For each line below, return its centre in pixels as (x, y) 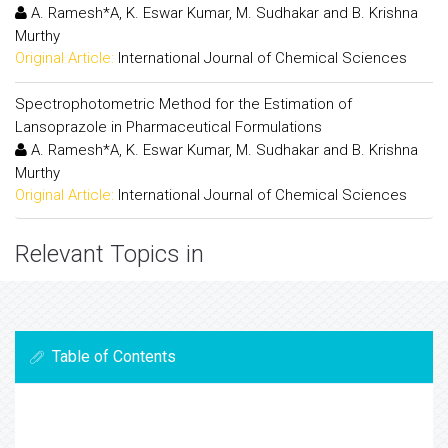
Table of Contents (114, 356)
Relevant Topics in (109, 254)
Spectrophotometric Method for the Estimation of (183, 103)
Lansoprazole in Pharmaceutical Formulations (168, 126)
